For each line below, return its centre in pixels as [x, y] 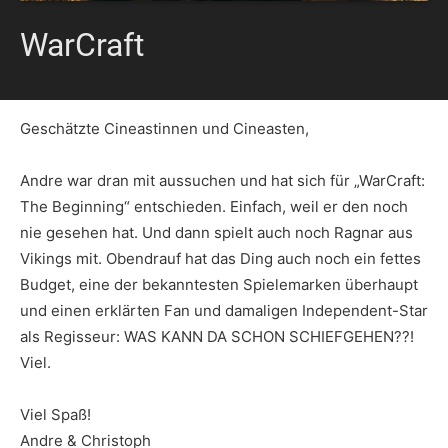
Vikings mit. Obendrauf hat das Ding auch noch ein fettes [220, 259]
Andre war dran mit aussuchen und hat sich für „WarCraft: [222, 181]
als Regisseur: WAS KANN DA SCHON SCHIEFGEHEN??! [217, 337]
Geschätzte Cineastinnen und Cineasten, [164, 129]
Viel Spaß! [55, 415]
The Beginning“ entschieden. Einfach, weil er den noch [214, 207]
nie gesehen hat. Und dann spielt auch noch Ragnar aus [216, 233]
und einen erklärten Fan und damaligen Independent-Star [224, 311]
